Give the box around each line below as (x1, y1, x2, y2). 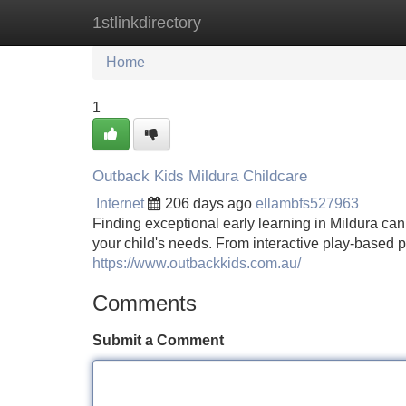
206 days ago (165, 196, 252, 211)
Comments (92, 291, 197, 315)
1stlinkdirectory (92, 14, 201, 32)
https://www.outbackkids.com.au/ (92, 256, 301, 271)
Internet (96, 196, 144, 211)
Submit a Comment (92, 333, 224, 348)
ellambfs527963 (256, 196, 359, 211)
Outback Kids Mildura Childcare (92, 168, 307, 185)
